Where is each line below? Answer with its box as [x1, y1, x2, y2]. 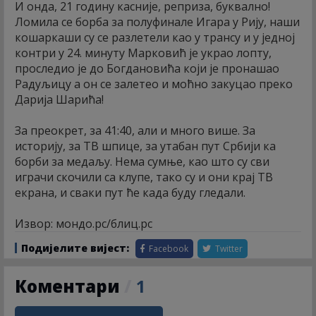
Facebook [147, 243, 188, 255]
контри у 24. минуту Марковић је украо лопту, [15, 45, 272, 61]
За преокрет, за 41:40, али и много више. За [15, 123, 255, 139]
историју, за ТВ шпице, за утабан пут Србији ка [15, 138, 276, 154]
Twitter [213, 243, 243, 255]
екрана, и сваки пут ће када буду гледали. [15, 185, 245, 201]
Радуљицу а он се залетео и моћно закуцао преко [15, 76, 293, 92]
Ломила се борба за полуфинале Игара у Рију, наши [15, 14, 300, 30]
